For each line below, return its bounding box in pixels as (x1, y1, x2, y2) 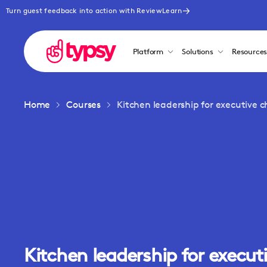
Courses (66, 99, 101, 110)
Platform (132, 46, 163, 56)
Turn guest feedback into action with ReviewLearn (6, 6, 182, 15)
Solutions (182, 46, 213, 56)
